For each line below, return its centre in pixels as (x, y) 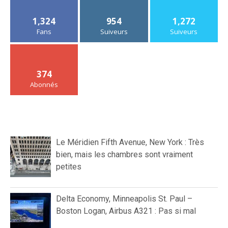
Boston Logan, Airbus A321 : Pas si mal (126, 211)
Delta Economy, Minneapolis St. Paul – (124, 198)
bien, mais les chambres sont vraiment (124, 154)
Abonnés (44, 84)
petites (69, 166)
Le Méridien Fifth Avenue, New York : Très (130, 142)
